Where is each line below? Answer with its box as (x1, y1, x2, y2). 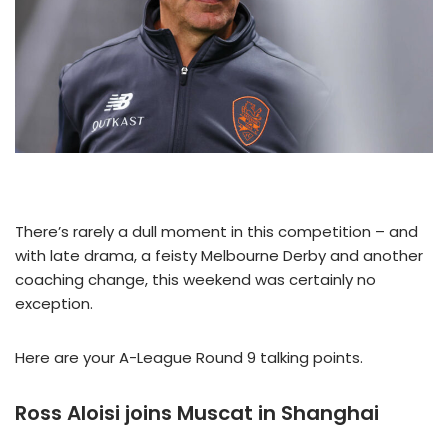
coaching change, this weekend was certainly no (15, 269, 376, 291)
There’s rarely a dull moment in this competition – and (15, 221, 418, 243)
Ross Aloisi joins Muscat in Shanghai (15, 399, 379, 428)
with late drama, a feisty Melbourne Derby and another (15, 245, 423, 267)
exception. (15, 293, 93, 315)
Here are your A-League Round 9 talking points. (15, 347, 363, 369)
